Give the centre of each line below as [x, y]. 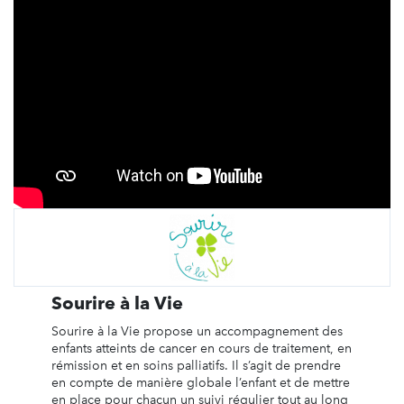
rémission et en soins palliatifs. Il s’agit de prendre [196, 366]
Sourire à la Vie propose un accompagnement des [197, 332]
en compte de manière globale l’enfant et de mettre [200, 383]
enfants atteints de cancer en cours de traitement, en [201, 349]
